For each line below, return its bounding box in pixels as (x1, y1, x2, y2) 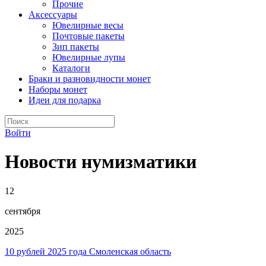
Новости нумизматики (5, 151, 197, 173)
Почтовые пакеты (52, 31, 125, 41)
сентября (5, 205, 40, 216)
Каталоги (52, 63, 90, 73)
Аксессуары (28, 9, 77, 20)
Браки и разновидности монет (28, 74, 151, 84)
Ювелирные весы (52, 20, 123, 30)
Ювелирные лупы (52, 52, 125, 62)
